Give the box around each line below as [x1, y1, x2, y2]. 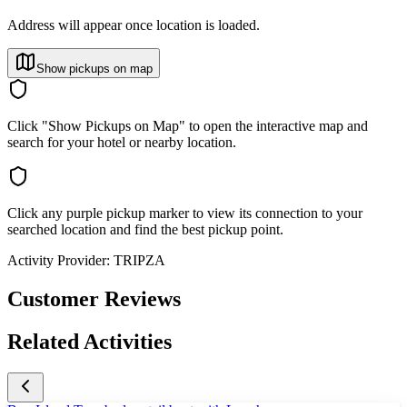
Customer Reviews [7, 286, 181, 311]
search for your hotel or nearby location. [7, 134, 236, 150]
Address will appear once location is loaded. [7, 16, 260, 33]
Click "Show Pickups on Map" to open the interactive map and [7, 117, 368, 134]
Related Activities [7, 329, 172, 353]
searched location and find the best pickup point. [7, 221, 283, 237]
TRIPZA [114, 252, 165, 268]
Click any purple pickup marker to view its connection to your [7, 204, 362, 221]
